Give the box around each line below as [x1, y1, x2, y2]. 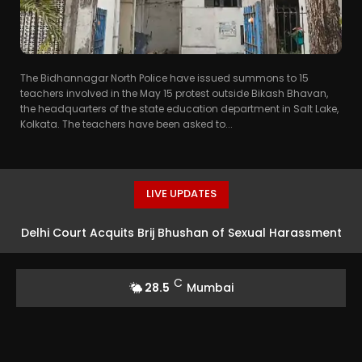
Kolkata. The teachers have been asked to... [20, 116, 233, 131]
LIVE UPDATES [145, 185, 217, 201]
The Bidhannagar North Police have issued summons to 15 [20, 70, 309, 85]
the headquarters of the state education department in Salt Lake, [20, 101, 339, 116]
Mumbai [187, 279, 234, 296]
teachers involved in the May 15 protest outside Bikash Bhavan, [20, 86, 328, 100]
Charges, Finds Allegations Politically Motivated [41, 256, 321, 273]
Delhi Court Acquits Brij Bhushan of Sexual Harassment [20, 224, 342, 241]
